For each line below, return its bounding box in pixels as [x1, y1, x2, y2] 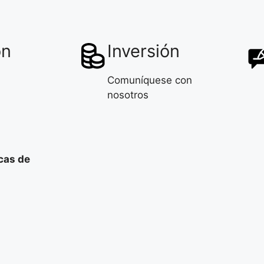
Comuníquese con [107, 74, 192, 86]
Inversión [107, 40, 180, 61]
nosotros [107, 88, 148, 101]
